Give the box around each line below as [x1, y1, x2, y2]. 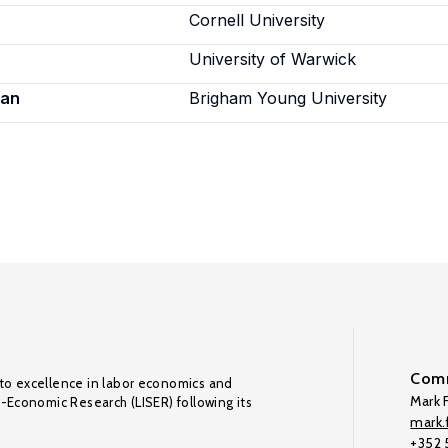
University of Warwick [189, 49, 357, 69]
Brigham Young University [189, 88, 388, 108]
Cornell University [189, 10, 326, 30]
